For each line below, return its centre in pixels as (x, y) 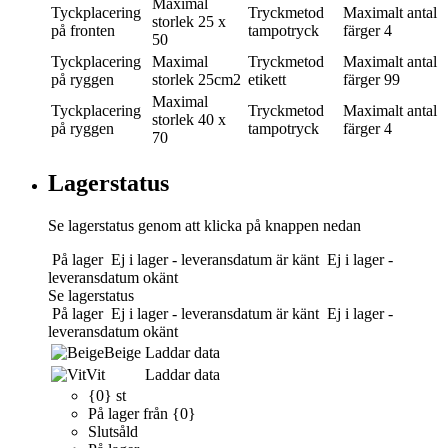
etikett (267, 80)
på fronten (83, 31)
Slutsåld (113, 432)
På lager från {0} (142, 414)
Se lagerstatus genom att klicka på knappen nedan (204, 226)
